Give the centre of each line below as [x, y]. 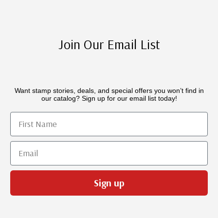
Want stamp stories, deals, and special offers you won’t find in [109, 90]
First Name [30, 117]
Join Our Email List [109, 44]
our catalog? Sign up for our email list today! [109, 98]
